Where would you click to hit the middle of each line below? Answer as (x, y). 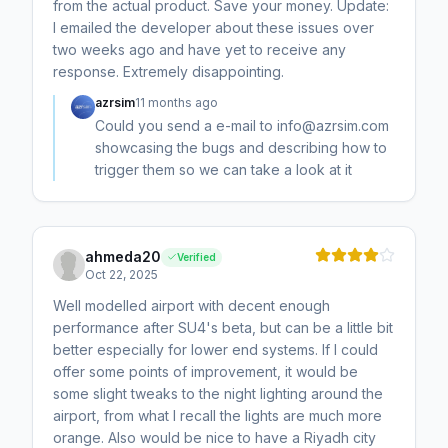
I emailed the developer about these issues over (213, 28)
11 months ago (176, 103)
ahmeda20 (123, 257)
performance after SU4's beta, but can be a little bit (223, 328)
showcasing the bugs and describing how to (241, 148)
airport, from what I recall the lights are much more (217, 416)
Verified (196, 256)
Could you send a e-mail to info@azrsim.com (242, 126)
